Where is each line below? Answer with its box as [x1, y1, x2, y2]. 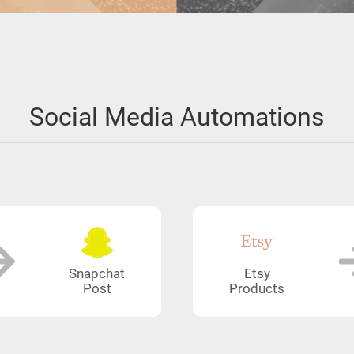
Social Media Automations [29, 102, 325, 132]
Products [229, 281, 285, 296]
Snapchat [69, 266, 126, 281]
